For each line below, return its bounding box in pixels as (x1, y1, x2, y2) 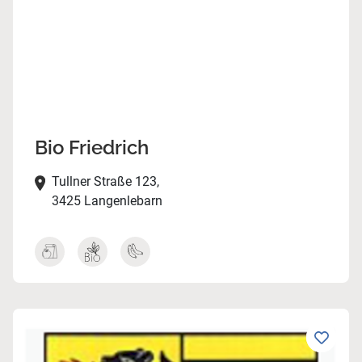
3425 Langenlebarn (51, 193, 162, 209)
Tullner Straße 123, (51, 174, 159, 190)
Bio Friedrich (34, 136, 149, 160)
